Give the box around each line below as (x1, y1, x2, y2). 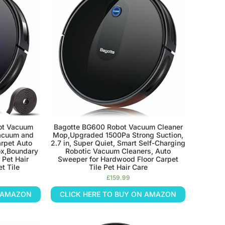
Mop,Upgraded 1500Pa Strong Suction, (53, 130, 184, 139)
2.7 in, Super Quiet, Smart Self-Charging (51, 138, 186, 147)
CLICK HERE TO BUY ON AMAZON (60, 189, 177, 198)
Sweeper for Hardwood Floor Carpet (58, 154, 179, 163)
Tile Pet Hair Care (88, 162, 148, 171)
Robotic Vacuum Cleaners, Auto (65, 146, 171, 155)
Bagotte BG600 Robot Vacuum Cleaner (53, 122, 183, 131)
